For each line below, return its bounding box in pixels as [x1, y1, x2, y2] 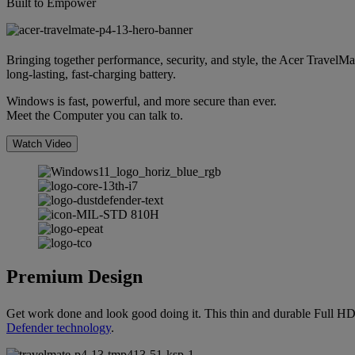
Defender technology [6, 321, 111, 335]
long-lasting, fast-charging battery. [6, 67, 176, 82]
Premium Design [6, 266, 143, 288]
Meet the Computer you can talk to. [6, 109, 183, 123]
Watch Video [13, 138, 71, 151]
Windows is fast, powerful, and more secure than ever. [6, 94, 277, 109]
